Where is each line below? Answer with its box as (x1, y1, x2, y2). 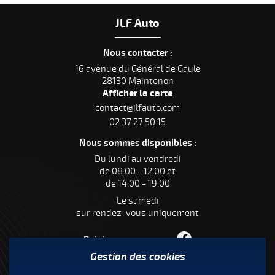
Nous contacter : (103, 47, 172, 60)
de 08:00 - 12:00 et (99, 166, 176, 177)
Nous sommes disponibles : (79, 137, 196, 150)
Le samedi (116, 195, 159, 207)
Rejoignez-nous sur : (83, 234, 171, 246)
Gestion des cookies (90, 250, 185, 263)
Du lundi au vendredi (94, 153, 181, 165)
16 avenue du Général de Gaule (74, 63, 201, 75)
